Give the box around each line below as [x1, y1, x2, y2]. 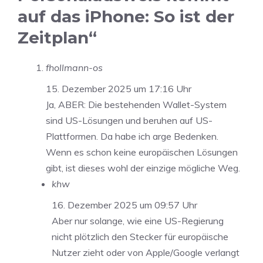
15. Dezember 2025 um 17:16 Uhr [46, 82, 191, 95]
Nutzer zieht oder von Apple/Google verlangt [52, 246, 240, 258]
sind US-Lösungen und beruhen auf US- [46, 114, 213, 126]
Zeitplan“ [18, 27, 97, 48]
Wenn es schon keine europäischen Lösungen [46, 146, 238, 158]
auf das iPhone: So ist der [18, 6, 234, 26]
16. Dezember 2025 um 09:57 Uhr [52, 198, 197, 211]
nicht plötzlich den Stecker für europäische [52, 230, 228, 242]
